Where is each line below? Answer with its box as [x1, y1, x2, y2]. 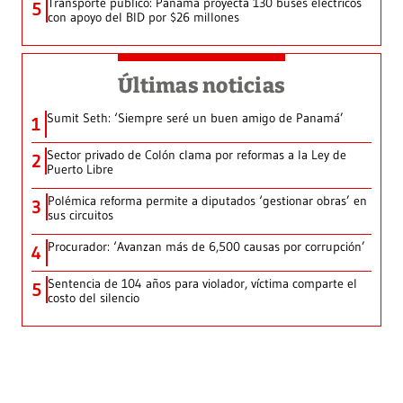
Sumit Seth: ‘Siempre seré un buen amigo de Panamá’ [47, 109, 344, 126]
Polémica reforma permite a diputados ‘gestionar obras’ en [48, 192, 367, 209]
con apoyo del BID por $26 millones [48, 8, 239, 25]
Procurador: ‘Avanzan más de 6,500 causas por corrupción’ [48, 237, 365, 255]
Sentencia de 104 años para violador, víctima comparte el [48, 274, 357, 291]
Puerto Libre [47, 160, 113, 177]
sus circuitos [48, 206, 113, 223]
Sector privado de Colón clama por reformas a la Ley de [47, 146, 346, 163]
